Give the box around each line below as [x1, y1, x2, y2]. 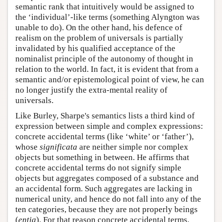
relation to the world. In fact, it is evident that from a [15, 64, 199, 74]
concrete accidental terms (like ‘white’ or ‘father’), [15, 132, 194, 141]
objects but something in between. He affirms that [15, 153, 189, 162]
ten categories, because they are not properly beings [15, 205, 198, 214]
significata [40, 142, 77, 152]
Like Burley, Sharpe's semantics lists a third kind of [15, 111, 195, 120]
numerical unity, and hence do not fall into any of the [15, 194, 201, 204]
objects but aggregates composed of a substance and [15, 173, 199, 183]
